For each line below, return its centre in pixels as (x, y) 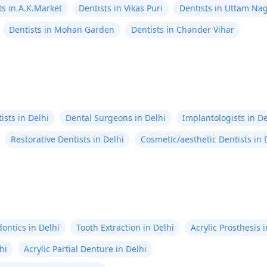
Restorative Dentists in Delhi (67, 139)
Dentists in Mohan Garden (62, 30)
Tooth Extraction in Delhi (125, 227)
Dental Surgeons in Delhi (116, 118)
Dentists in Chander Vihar (183, 30)
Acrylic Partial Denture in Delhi (85, 249)
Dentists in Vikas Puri (121, 8)
